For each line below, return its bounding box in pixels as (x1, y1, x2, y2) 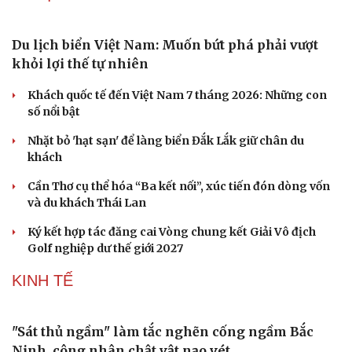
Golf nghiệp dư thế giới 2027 (27, 241, 183, 256)
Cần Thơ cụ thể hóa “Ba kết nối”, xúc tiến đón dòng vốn (27, 179, 330, 194)
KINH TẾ (12, 272, 73, 290)
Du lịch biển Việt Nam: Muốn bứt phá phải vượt (12, 37, 318, 53)
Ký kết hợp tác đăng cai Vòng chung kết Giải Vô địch (27, 225, 316, 240)
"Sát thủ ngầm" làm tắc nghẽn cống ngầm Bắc (12, 324, 313, 340)
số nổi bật (27, 104, 80, 119)
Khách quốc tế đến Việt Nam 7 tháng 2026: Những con (27, 88, 327, 103)
